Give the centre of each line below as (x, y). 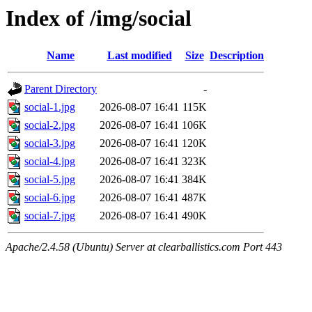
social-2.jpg (50, 125)
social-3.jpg (50, 143)
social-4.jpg (50, 162)
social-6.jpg (50, 198)
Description (237, 56)
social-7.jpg (50, 216)
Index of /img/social (99, 18)
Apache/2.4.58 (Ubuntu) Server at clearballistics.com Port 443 (144, 247)
